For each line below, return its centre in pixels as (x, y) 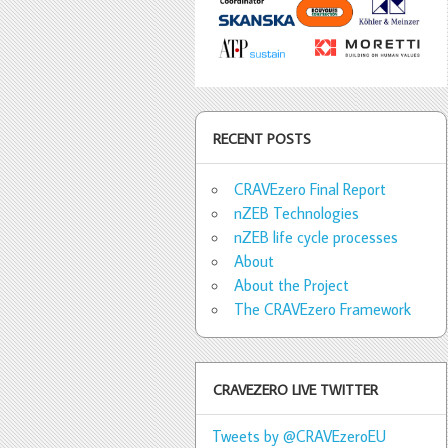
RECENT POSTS (262, 138)
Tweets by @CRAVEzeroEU (298, 435)
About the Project (291, 284)
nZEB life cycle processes (315, 236)
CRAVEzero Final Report (309, 188)
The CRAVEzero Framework (322, 308)
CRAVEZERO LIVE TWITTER (296, 389)
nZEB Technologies (296, 212)
